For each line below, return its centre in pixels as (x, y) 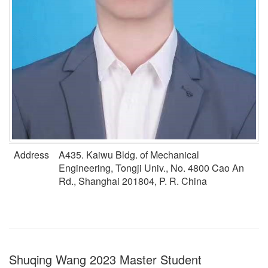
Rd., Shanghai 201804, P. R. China (133, 181)
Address (31, 155)
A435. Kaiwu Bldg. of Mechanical (129, 155)
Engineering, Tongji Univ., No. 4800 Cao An (151, 168)
